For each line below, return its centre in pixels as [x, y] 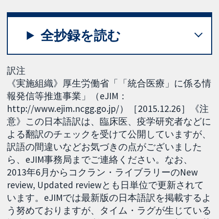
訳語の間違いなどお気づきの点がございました [105, 146]
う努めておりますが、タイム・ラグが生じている [109, 210]
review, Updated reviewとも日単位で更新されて [106, 185]
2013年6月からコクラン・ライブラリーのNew [103, 172]
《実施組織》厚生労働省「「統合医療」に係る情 [109, 83]
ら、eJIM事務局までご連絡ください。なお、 [100, 159]
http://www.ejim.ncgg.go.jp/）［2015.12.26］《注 [108, 108]
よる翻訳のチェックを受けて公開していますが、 [109, 134]
